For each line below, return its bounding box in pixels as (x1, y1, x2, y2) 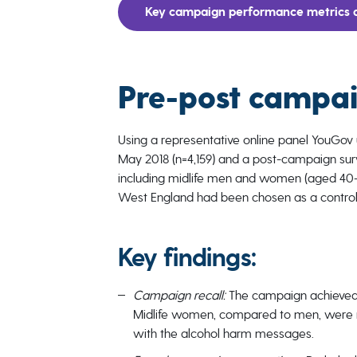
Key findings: (117, 242, 257, 274)
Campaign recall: (132, 288, 229, 303)
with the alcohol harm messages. (132, 326, 314, 341)
